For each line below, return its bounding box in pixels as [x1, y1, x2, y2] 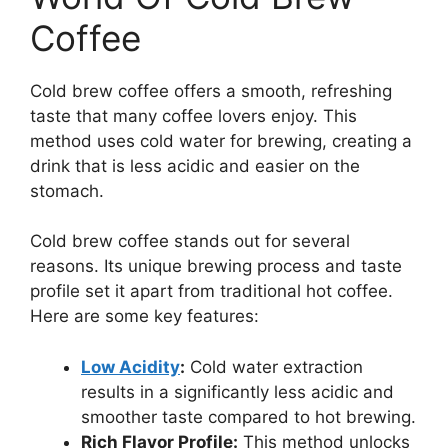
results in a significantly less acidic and [81, 381, 394, 402]
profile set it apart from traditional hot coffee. [30, 281, 393, 302]
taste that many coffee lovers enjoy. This [30, 105, 357, 126]
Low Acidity [81, 356, 180, 377]
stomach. [30, 180, 104, 201]
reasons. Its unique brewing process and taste [30, 256, 402, 277]
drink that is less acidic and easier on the [30, 155, 360, 176]
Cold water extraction [185, 356, 363, 377]
